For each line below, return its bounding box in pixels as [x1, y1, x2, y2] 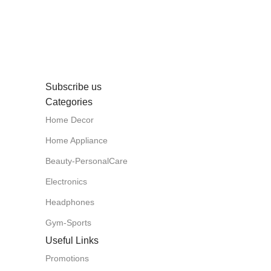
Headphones [45, 197, 94, 207]
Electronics [45, 176, 87, 186]
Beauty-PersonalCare [45, 155, 128, 166]
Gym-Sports [45, 217, 91, 227]
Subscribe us [45, 81, 102, 92]
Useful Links [45, 235, 99, 246]
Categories [45, 96, 93, 107]
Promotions [45, 253, 89, 263]
